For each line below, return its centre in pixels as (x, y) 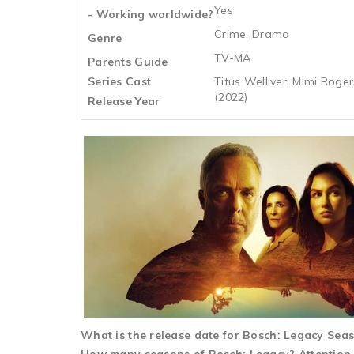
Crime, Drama (252, 34)
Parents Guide (128, 62)
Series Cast (120, 81)
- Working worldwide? (151, 14)
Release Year (124, 101)
